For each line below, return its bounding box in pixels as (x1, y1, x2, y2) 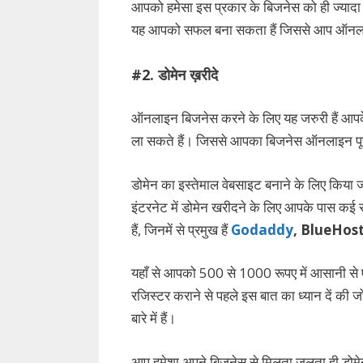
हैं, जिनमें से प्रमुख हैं (131, 220, 231, 239)
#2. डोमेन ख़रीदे (131, 64, 222, 84)
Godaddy (231, 220, 293, 239)
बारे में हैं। (131, 309, 176, 328)
